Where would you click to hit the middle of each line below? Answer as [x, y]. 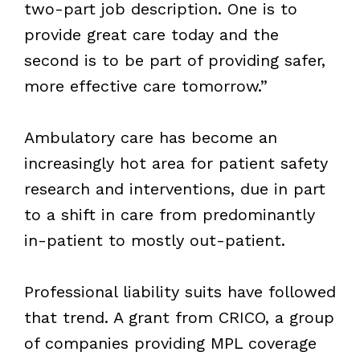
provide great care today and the [151, 34]
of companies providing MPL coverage [170, 343]
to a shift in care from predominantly [169, 214]
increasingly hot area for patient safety [176, 163]
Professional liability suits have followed [180, 291]
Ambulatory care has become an [150, 137]
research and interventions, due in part [174, 188]
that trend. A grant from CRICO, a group [179, 317]
